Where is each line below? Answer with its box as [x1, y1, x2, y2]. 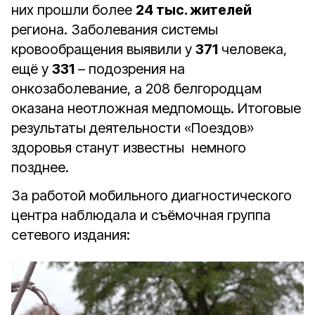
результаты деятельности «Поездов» [11, 120, 254, 136]
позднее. [11, 159, 69, 176]
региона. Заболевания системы [11, 21, 218, 38]
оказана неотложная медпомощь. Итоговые [11, 100, 301, 117]
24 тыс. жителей [136, 1, 252, 18]
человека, [218, 41, 287, 58]
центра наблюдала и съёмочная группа [11, 207, 271, 224]
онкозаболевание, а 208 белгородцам [11, 80, 262, 97]
